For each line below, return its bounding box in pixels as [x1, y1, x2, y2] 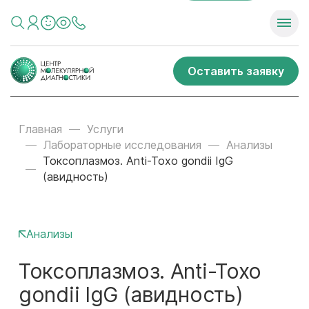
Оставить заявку [188, 63, 284, 78]
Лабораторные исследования [43, 138, 201, 152]
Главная [19, 122, 62, 136]
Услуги [87, 122, 123, 136]
